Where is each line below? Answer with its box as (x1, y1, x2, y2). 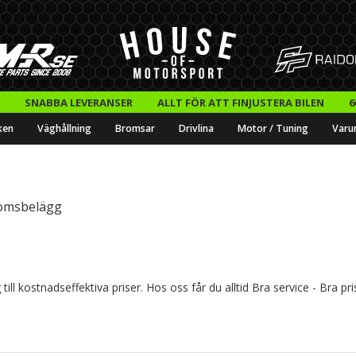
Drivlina (179, 122, 214, 136)
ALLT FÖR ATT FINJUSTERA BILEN (157, 95, 324, 110)
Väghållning (37, 122, 91, 136)
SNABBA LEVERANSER (24, 95, 133, 110)
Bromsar (115, 122, 155, 136)
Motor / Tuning (238, 122, 308, 136)
